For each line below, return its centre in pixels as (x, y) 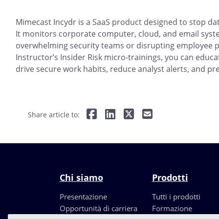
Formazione (172, 208)
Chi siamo (81, 178)
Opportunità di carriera (98, 208)
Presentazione (83, 197)
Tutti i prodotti (176, 197)
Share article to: (54, 115)
